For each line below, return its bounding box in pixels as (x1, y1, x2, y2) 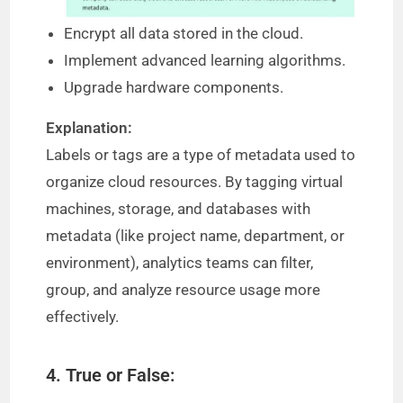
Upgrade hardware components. (64, 77, 284, 96)
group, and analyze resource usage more (46, 280, 321, 299)
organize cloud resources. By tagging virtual (46, 172, 344, 191)
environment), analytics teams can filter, (46, 253, 314, 272)
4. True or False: (46, 363, 175, 386)
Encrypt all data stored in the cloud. (64, 23, 304, 42)
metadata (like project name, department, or (46, 226, 345, 245)
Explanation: (46, 118, 133, 137)
